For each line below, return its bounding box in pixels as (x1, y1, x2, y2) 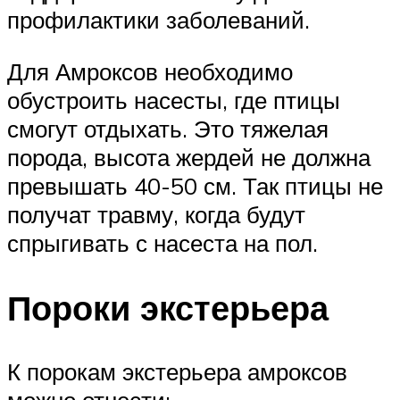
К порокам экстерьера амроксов (7, 357, 347, 387)
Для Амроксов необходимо (7, 56, 293, 86)
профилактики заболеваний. (7, 5, 310, 35)
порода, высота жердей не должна (7, 142, 371, 171)
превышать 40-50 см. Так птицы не (7, 171, 383, 200)
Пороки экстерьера (7, 285, 329, 329)
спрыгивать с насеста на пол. (7, 228, 318, 257)
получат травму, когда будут (7, 199, 305, 229)
